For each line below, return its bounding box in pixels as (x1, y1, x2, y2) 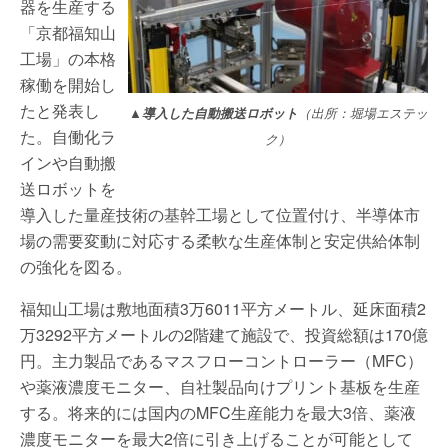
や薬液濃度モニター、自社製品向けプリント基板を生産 (20, 375, 420, 398)
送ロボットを (20, 177, 116, 200)
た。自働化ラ (20, 125, 116, 148)
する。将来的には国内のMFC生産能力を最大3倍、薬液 (20, 401, 416, 424)
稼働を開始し (20, 73, 116, 96)
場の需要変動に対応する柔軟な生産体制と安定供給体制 (20, 229, 420, 252)
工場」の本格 (20, 47, 116, 70)
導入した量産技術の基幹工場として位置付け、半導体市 (20, 203, 420, 226)
